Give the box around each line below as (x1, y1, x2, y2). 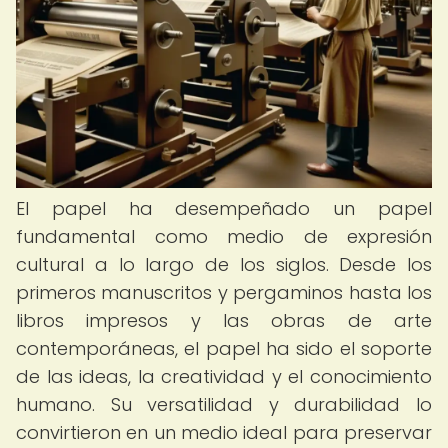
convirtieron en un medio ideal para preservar (16, 420, 432, 445)
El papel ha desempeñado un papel (16, 196, 432, 221)
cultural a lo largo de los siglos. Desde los (16, 252, 432, 277)
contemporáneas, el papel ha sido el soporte (16, 336, 432, 361)
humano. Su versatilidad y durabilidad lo (16, 392, 432, 417)
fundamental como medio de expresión (16, 224, 432, 249)
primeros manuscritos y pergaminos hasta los (16, 280, 432, 305)
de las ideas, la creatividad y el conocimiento (16, 364, 432, 389)
